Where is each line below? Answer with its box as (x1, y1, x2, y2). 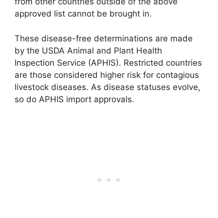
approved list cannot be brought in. (15, 9, 152, 19)
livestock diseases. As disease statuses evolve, (15, 82, 200, 92)
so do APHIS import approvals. (15, 94, 134, 104)
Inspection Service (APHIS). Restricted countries (15, 57, 202, 68)
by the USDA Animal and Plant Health (15, 45, 162, 55)
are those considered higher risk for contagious (15, 70, 199, 80)
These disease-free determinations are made (15, 33, 193, 43)
